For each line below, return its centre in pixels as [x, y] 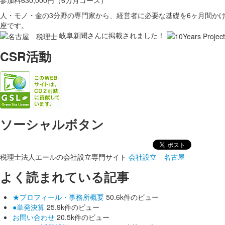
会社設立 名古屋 [157, 157]
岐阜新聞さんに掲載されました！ [112, 35]
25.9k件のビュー [73, 207]
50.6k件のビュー [132, 197]
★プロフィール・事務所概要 [58, 197]
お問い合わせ [34, 217]
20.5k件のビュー [83, 217]
